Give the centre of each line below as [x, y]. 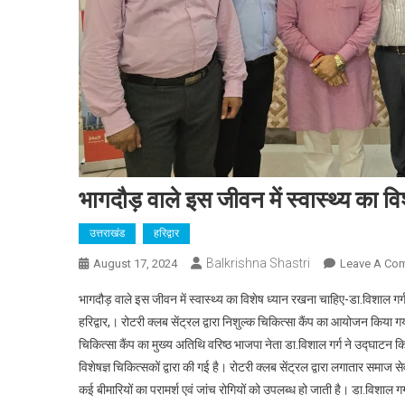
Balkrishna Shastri [258, 264]
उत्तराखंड [107, 234]
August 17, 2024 [135, 264]
